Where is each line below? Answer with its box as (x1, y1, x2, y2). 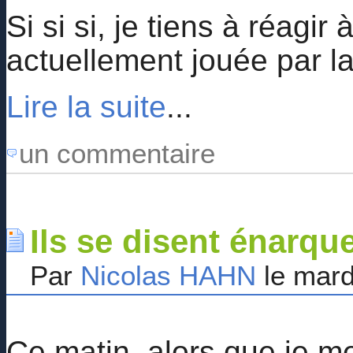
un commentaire (19, 137, 215, 169)
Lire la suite (6, 89, 166, 124)
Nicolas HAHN (80, 259, 256, 291)
